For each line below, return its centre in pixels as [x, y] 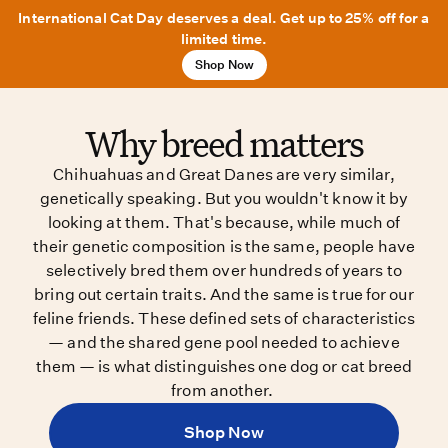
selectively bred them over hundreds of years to [224, 270]
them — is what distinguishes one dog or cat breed [224, 366]
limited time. [224, 39]
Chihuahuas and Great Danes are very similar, [224, 174]
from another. [224, 390]
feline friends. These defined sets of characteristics [224, 318]
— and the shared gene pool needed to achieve [224, 342]
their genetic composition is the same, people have [223, 246]
